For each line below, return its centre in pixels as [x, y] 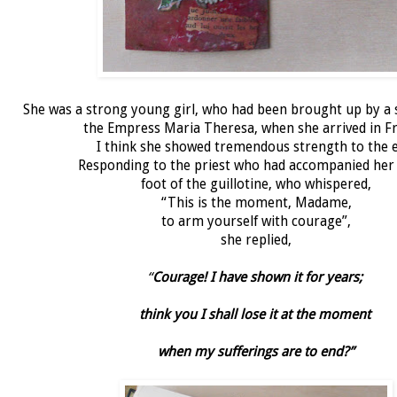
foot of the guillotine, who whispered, [256, 184]
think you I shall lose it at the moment [256, 314]
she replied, [256, 240]
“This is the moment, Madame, [256, 202]
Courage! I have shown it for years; [259, 277]
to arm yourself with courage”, [256, 221]
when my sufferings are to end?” [256, 351]
